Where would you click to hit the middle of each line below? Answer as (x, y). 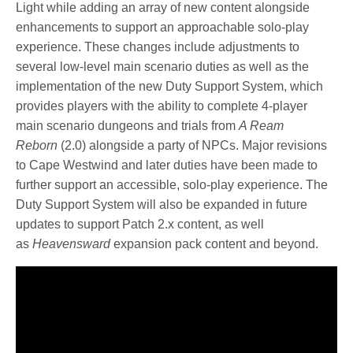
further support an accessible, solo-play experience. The (172, 184)
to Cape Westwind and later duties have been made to (167, 165)
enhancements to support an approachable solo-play (163, 27)
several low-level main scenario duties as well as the (163, 66)
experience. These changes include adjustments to (158, 46)
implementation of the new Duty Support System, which (170, 86)
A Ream (262, 125)
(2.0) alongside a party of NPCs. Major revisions (193, 145)
